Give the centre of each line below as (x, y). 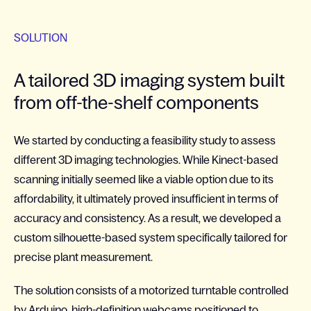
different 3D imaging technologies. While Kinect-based (146, 160)
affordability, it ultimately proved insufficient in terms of (146, 199)
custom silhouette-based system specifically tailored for (151, 238)
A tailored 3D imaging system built (149, 81)
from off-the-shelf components (136, 103)
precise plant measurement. (83, 257)
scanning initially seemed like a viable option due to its (144, 179)
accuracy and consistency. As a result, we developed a (148, 218)
